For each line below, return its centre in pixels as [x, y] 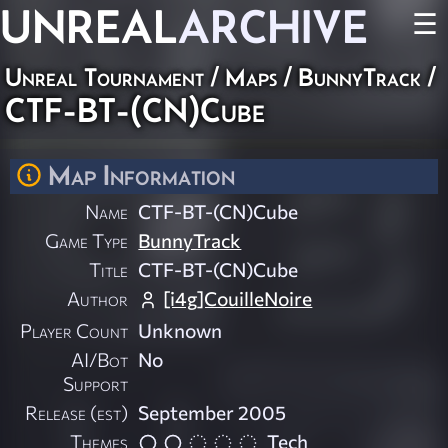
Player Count [74, 330]
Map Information [141, 175]
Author [98, 298]
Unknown [180, 330]
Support [96, 383]
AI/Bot [100, 359]
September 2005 [212, 412]
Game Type [87, 240]
